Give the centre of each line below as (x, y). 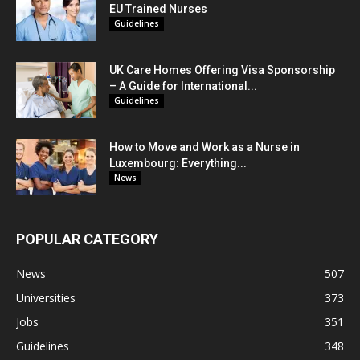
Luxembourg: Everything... (178, 164)
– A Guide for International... (183, 86)
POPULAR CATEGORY (87, 239)
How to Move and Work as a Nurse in (205, 147)
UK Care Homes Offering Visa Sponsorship (222, 70)
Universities (46, 298)
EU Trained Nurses (158, 9)
